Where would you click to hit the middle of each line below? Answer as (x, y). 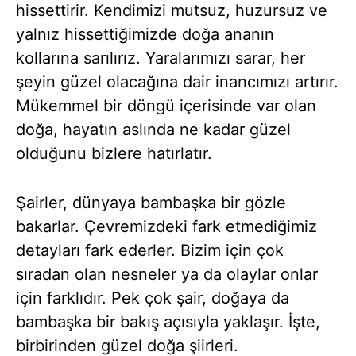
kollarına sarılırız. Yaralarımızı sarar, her (161, 58)
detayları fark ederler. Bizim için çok (150, 250)
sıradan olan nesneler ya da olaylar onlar (167, 274)
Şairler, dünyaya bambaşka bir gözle (151, 203)
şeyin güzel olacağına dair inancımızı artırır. (177, 82)
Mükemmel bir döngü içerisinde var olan (166, 106)
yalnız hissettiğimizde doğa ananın (145, 34)
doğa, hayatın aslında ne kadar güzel (153, 130)
